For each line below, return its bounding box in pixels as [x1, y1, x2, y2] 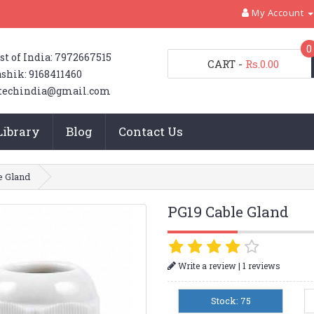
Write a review [175, 259, 236, 271]
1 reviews [242, 259, 280, 271]
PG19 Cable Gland [167, 202, 289, 221]
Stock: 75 [210, 294, 251, 307]
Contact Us [118, 123, 183, 139]
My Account [252, 6, 304, 19]
